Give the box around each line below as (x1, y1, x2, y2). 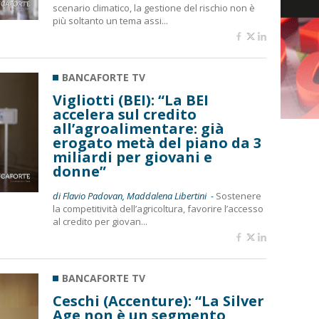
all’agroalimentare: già (53, 119, 224, 138)
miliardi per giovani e (53, 147, 212, 167)
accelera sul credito (53, 105, 197, 124)
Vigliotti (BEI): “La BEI (53, 90, 209, 110)
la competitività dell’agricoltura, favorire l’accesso (53, 202, 263, 215)
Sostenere (216, 189, 261, 202)
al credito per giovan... (53, 215, 147, 228)
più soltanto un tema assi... (53, 14, 168, 27)
